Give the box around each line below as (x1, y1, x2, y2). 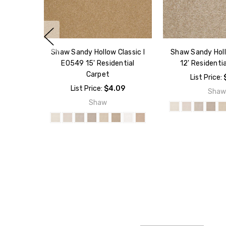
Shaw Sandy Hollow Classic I (51, 47, 145, 56)
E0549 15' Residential (61, 59, 135, 68)
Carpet (86, 70, 110, 79)
